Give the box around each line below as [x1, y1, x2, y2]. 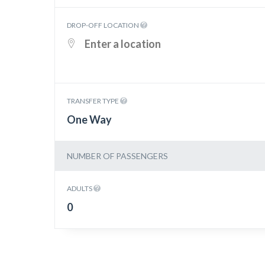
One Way [67, 113, 112, 126]
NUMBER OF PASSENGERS [67, 151, 168, 161]
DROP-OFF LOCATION [67, 21, 140, 30]
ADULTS [67, 184, 93, 193]
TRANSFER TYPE [67, 96, 120, 105]
